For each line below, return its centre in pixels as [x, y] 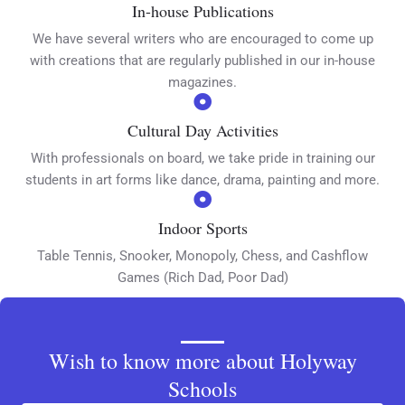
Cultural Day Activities [202, 130]
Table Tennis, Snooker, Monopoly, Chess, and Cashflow [202, 255]
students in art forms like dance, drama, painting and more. [202, 179]
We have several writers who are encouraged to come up [202, 38]
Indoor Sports [202, 227]
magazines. [202, 82]
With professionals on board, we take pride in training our [202, 158]
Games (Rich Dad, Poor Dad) [202, 277]
